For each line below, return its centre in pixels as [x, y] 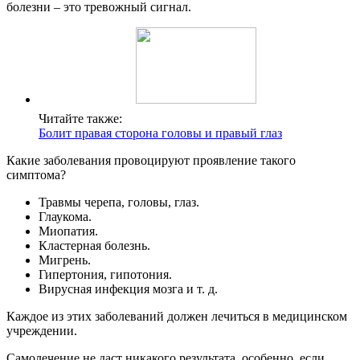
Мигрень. [65, 260]
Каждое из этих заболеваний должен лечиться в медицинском [177, 317]
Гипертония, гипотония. [105, 275]
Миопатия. [68, 231]
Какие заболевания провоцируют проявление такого [151, 161]
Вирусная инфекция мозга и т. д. [128, 289]
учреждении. [42, 331]
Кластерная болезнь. [94, 246]
